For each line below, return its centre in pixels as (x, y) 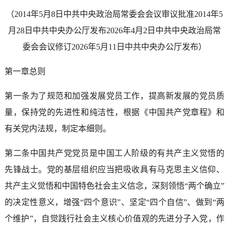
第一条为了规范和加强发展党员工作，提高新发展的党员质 (114, 96)
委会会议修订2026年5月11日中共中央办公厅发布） (114, 47)
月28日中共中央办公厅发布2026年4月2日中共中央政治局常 (114, 30)
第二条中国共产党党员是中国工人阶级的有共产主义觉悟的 (114, 153)
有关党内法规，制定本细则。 (58, 128)
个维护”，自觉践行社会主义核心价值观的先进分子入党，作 (114, 218)
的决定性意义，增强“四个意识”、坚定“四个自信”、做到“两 (114, 202)
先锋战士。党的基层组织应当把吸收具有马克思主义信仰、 (114, 169)
